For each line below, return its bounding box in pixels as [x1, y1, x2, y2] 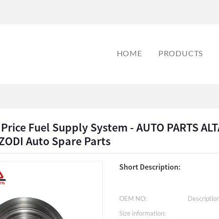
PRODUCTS [158, 48, 203, 58]
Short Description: [119, 162, 180, 172]
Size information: [119, 209, 166, 217]
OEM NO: [119, 195, 147, 202]
